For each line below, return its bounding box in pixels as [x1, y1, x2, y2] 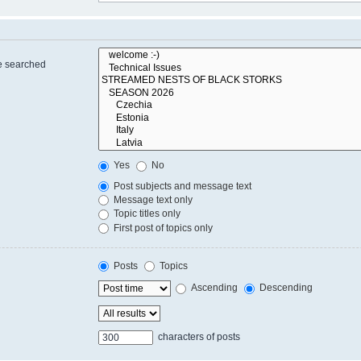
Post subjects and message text [111, 180, 252, 192]
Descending [257, 282, 313, 294]
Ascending [189, 282, 239, 294]
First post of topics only [111, 222, 214, 234]
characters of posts [156, 331, 241, 343]
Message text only [111, 194, 193, 206]
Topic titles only [111, 208, 181, 220]
